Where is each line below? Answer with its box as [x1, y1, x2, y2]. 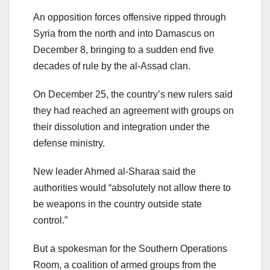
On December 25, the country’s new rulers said [33, 89, 233, 99]
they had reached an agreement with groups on [33, 105, 234, 116]
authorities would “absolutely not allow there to [33, 182, 231, 193]
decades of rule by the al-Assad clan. [33, 60, 190, 71]
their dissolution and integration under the [33, 121, 210, 132]
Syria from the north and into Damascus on [33, 28, 215, 39]
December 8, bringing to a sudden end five [33, 44, 214, 55]
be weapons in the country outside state [33, 198, 202, 209]
